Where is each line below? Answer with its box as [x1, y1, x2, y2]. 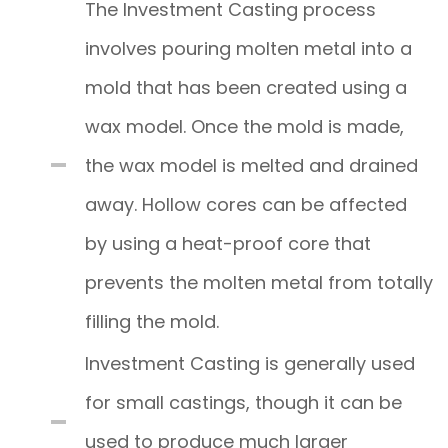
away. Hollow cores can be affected [85, 191, 407, 217]
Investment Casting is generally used [85, 350, 415, 376]
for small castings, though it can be [85, 389, 402, 415]
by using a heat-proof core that [85, 230, 371, 256]
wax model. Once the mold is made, [85, 113, 404, 139]
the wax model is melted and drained [85, 152, 418, 178]
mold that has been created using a [85, 74, 407, 100]
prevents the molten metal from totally [85, 269, 433, 295]
